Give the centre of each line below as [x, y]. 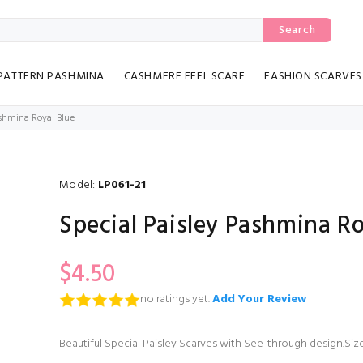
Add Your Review [259, 300]
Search [297, 30]
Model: [78, 186]
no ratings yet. [175, 300]
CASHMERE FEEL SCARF [184, 77]
